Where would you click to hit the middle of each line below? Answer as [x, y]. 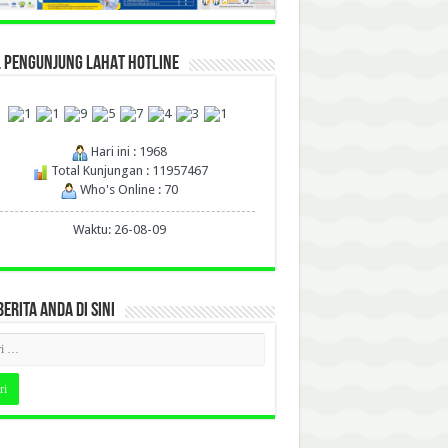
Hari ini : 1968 [127, 152]
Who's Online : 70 [127, 190]
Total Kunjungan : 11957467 [127, 171]
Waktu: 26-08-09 [119, 230]
